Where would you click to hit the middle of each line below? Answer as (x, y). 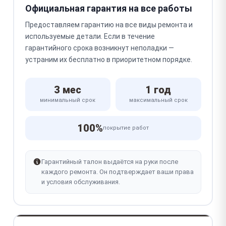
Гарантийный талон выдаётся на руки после (109, 162)
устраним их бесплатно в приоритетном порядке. (108, 60)
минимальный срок (68, 100)
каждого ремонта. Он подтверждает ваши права (117, 172)
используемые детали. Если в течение (90, 36)
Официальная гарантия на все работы (108, 8)
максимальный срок (158, 100)
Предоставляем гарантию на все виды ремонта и (109, 25)
